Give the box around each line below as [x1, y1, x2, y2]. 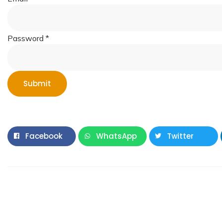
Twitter [167, 131, 194, 141]
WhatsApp [96, 131, 137, 141]
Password [7, 33, 46, 43]
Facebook [25, 131, 62, 141]
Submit [23, 78, 51, 89]
